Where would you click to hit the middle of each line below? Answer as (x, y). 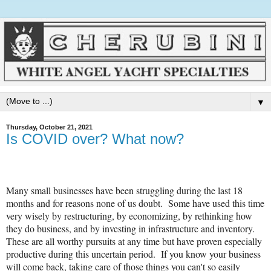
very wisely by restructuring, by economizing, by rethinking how (129, 215)
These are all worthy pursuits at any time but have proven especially (134, 241)
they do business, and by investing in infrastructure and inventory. (132, 228)
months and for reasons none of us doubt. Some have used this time (135, 203)
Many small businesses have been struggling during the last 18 (124, 190)
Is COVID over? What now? (95, 139)
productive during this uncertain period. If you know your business (133, 253)
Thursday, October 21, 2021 (49, 127)
